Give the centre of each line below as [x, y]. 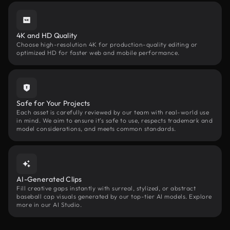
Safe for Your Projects [53, 103]
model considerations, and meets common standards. [96, 129]
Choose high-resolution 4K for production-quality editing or [107, 44]
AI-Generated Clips [49, 179]
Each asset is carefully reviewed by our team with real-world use [113, 112]
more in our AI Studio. [49, 205]
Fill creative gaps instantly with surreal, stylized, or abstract [106, 188]
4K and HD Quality [47, 35]
